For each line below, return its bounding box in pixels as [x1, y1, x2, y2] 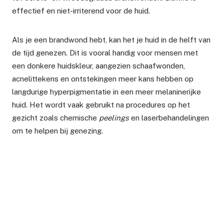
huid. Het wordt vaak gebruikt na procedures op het [12, 100, 190, 109]
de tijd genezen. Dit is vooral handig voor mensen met [12, 48, 198, 57]
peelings [99, 113, 129, 122]
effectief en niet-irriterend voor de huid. [12, 6, 150, 15]
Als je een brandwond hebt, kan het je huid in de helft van [12, 35, 210, 44]
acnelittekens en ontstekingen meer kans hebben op [12, 74, 193, 83]
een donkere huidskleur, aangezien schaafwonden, [12, 61, 185, 70]
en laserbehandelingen [129, 113, 209, 122]
